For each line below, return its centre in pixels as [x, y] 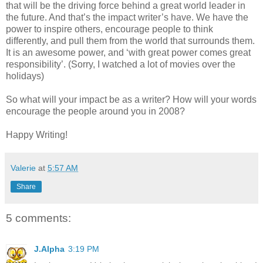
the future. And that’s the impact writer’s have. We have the [127, 18]
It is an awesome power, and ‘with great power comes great [128, 53]
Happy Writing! [37, 135]
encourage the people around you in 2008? [95, 112]
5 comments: [38, 218]
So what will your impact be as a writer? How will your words [131, 100]
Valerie [23, 168]
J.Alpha [49, 249]
